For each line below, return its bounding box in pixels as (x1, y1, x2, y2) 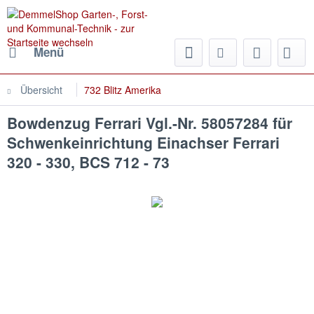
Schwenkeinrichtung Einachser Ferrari (7, 132, 280, 153)
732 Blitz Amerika (84, 83, 161, 97)
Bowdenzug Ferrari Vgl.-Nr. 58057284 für (7, 112, 292, 133)
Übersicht (20, 83, 62, 97)
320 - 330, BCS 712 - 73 (7, 151, 170, 172)
